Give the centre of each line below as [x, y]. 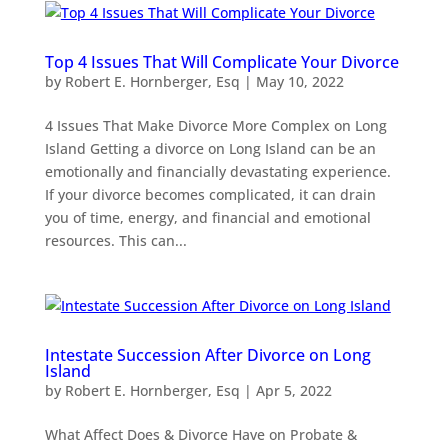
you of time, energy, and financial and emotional [207, 217]
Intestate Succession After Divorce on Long [207, 354]
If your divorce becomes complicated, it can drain [210, 194]
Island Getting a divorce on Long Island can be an [210, 148]
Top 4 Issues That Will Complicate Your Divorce [221, 61]
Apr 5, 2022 [293, 390]
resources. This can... [115, 240]
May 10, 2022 [299, 81]
